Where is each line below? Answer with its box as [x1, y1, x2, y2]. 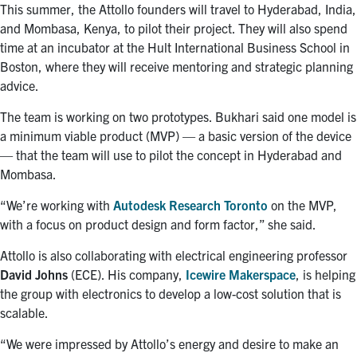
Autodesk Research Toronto [113, 196, 268, 213]
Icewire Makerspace [186, 265, 296, 282]
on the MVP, [268, 196, 337, 213]
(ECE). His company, [68, 265, 186, 282]
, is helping [296, 265, 355, 282]
